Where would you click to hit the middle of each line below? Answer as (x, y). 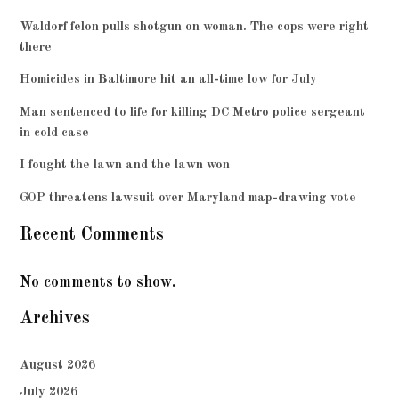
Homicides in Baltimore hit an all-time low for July (169, 80)
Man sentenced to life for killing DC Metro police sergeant (193, 112)
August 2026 (58, 365)
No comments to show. (98, 282)
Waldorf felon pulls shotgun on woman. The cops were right (195, 26)
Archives (55, 318)
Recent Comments (92, 235)
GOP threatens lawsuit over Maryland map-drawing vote (188, 197)
